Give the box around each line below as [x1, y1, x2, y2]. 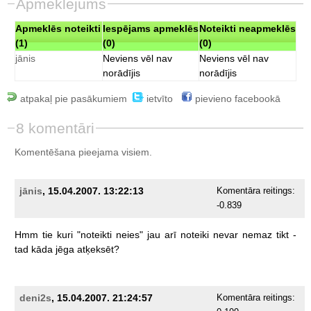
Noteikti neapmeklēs [199, 23, 296, 35]
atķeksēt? [76, 244, 119, 255]
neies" [115, 229, 143, 241]
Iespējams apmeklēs [103, 23, 199, 35]
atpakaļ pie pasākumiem [17, 93, 127, 105]
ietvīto [143, 93, 173, 105]
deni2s [19, 292, 51, 304]
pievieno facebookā [192, 93, 280, 105]
